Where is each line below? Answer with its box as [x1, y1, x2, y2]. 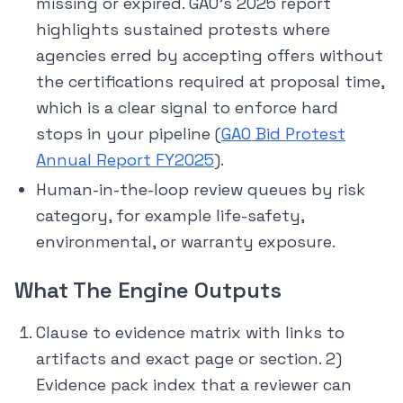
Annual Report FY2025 [36, 149, 214, 171]
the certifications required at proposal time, [36, 71, 384, 93]
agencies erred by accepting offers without [36, 45, 383, 67]
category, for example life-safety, [36, 205, 304, 227]
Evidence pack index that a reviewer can [36, 374, 352, 396]
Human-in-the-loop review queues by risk [36, 179, 365, 201]
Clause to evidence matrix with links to [36, 322, 345, 344]
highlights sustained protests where [36, 19, 330, 40]
